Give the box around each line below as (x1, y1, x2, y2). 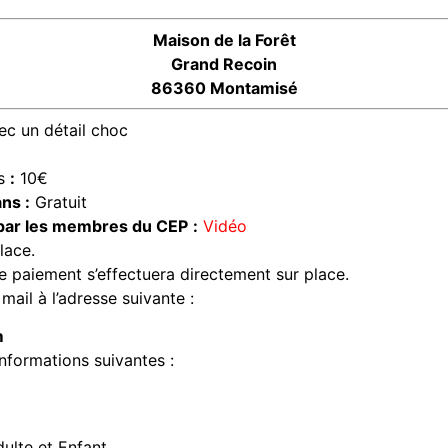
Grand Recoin (171, 53, 277, 74)
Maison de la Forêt (152, 29, 296, 50)
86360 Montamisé (150, 77, 298, 98)
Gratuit (30, 191, 87, 212)
